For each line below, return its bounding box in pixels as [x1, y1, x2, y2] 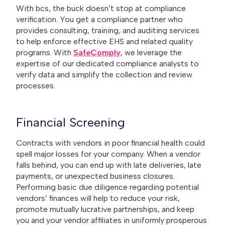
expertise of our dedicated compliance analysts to [16, 58, 199, 68]
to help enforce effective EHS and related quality [16, 36, 193, 46]
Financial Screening [16, 115, 125, 130]
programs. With [16, 47, 73, 57]
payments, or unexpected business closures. [16, 171, 175, 181]
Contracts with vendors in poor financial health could [16, 138, 205, 148]
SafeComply [73, 47, 121, 57]
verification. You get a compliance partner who [16, 14, 183, 24]
